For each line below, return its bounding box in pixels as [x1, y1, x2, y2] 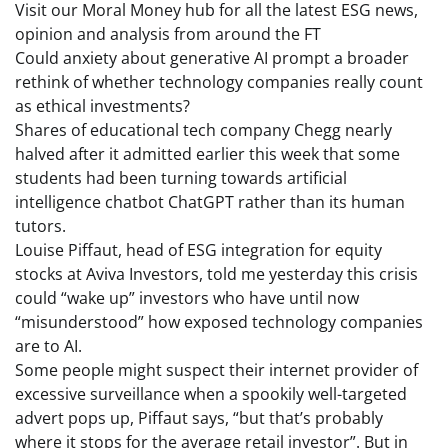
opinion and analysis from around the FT [15, 23, 321, 46]
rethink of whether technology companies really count [15, 71, 423, 94]
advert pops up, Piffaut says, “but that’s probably [15, 407, 383, 430]
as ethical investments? [15, 95, 190, 118]
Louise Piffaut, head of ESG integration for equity [15, 239, 382, 262]
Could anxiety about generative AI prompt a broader [15, 47, 409, 70]
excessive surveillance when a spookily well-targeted [15, 383, 407, 406]
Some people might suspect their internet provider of [15, 359, 418, 382]
